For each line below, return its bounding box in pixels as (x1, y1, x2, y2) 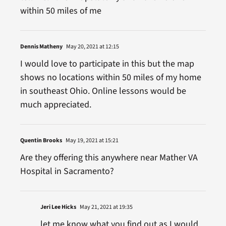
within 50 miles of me (20, 4, 101, 17)
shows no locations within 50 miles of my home (20, 71, 201, 84)
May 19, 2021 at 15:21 (64, 136, 119, 145)
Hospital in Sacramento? (20, 164, 114, 178)
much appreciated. (20, 98, 91, 111)
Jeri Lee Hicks (40, 202, 76, 211)
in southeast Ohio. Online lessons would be (20, 84, 186, 97)
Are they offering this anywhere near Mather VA (20, 151, 198, 164)
